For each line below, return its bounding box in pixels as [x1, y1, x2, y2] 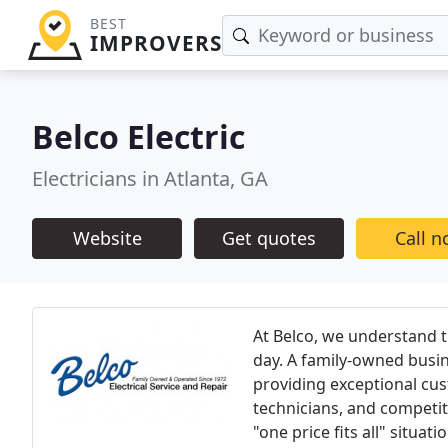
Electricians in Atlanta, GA [32, 165, 268, 192]
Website [72, 226, 142, 250]
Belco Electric [32, 115, 245, 158]
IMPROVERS [89, 29, 222, 57]
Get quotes [222, 226, 316, 250]
